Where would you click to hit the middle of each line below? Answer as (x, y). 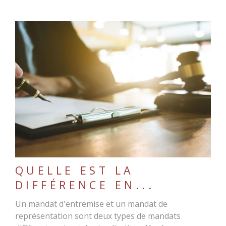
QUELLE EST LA (74, 170)
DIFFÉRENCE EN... (85, 185)
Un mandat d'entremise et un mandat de (91, 204)
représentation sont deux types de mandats (98, 216)
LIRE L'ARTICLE (113, 89)
